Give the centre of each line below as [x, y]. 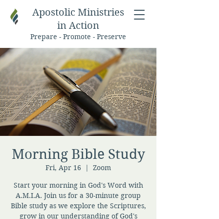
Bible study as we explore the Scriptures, [78, 206]
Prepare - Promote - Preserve [78, 37]
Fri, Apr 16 [63, 168]
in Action [78, 26]
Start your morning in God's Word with [78, 185]
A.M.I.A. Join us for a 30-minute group [78, 196]
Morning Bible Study [78, 154]
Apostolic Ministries [78, 12]
